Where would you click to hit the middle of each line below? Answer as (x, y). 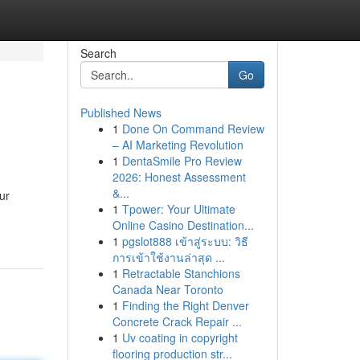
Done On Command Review (193, 129)
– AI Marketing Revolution (178, 145)
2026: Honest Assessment (179, 177)
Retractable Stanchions (181, 273)
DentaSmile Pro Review (182, 161)
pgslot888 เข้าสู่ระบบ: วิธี (185, 241)
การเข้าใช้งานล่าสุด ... (168, 257)
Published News (121, 112)
